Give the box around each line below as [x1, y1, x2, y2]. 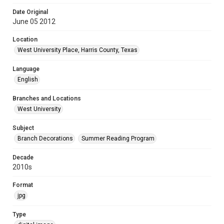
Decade [12, 154, 33, 161]
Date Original [12, 8, 48, 15]
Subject [12, 124, 34, 131]
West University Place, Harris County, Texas [17, 46, 137, 53]
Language [12, 65, 39, 72]
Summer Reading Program [81, 135, 154, 142]
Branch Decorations [17, 135, 73, 142]
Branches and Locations [12, 95, 81, 102]
